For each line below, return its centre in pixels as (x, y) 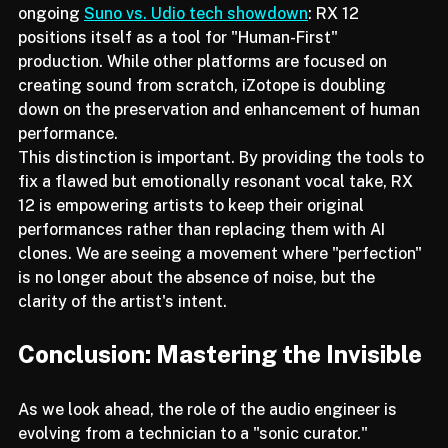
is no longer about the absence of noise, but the (198, 298)
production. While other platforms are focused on (204, 82)
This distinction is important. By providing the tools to (223, 178)
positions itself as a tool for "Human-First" (180, 58)
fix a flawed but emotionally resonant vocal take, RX (217, 202)
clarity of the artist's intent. (122, 322)
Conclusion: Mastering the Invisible (220, 374)
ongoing (51, 34)
